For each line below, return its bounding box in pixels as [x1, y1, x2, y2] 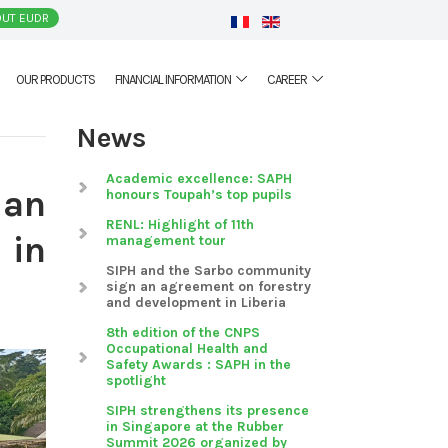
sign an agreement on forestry [106, 278, 311, 295]
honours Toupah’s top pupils [106, 186, 292, 203]
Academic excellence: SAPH [106, 170, 292, 187]
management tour [106, 232, 226, 249]
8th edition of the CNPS [106, 324, 260, 341]
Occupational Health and [106, 340, 268, 357]
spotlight [106, 372, 166, 389]
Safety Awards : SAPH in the [106, 356, 291, 373]
